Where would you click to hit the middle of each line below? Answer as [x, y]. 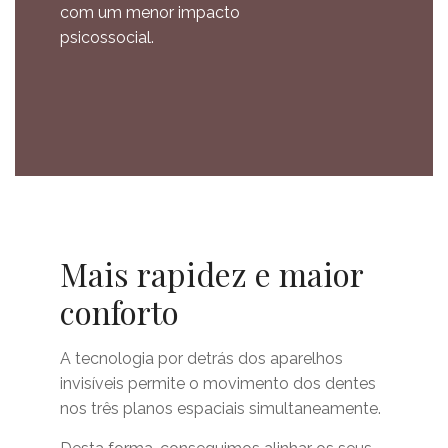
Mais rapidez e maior [211, 273]
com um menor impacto [150, 12]
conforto [119, 311]
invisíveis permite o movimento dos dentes [218, 383]
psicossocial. [107, 37]
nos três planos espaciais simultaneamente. [220, 408]
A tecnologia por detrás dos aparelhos [201, 358]
